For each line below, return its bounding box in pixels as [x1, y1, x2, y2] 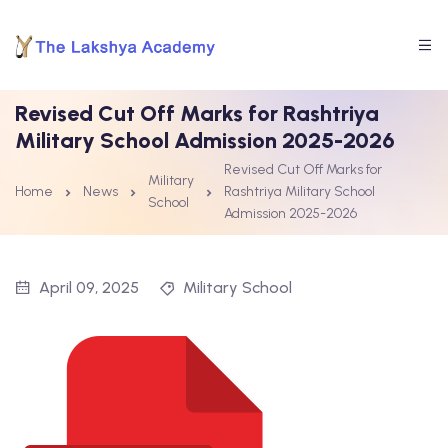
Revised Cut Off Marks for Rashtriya [15, 100, 379, 127]
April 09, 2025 [39, 278, 139, 297]
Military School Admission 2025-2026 [15, 127, 395, 154]
